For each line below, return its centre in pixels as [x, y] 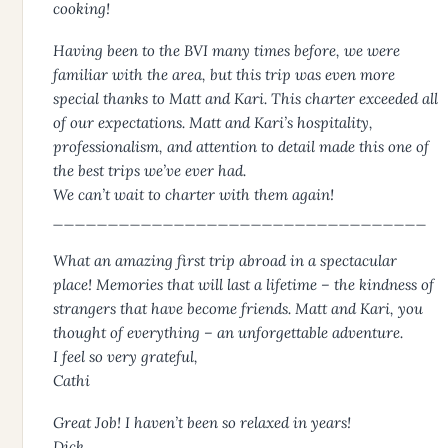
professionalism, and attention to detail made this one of [241, 147]
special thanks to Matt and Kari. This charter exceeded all [245, 99]
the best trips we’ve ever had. [149, 171]
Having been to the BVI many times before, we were [226, 51]
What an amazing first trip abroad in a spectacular [225, 261]
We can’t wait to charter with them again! [193, 195]
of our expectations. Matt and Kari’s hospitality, [213, 123]
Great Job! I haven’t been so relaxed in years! [202, 423]
